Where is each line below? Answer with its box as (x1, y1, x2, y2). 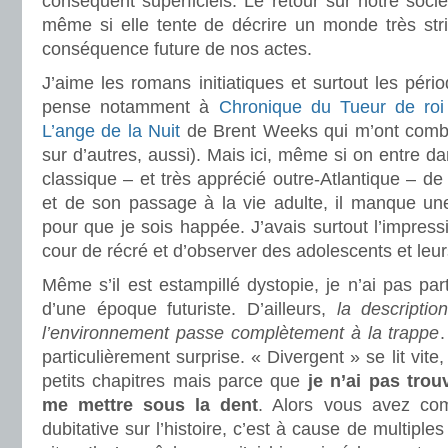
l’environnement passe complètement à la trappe (42, 323, 440, 343)
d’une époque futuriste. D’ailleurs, (42, 299, 326, 319)
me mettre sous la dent (42, 395, 259, 415)
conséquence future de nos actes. (42, 39, 317, 59)
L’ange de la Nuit (42, 121, 181, 141)
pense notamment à (42, 97, 219, 117)
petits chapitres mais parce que (42, 371, 301, 391)
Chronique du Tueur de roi (218, 97, 445, 117)
